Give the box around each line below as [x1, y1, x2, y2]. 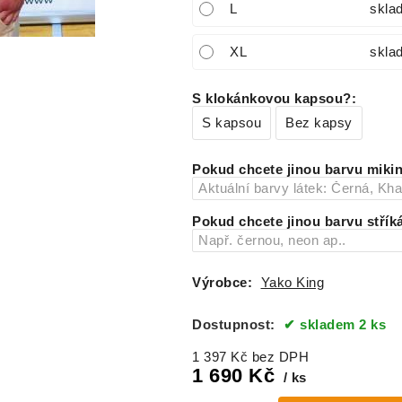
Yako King [260, 275, 324, 290]
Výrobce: [192, 275, 252, 290]
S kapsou [202, 116, 261, 130]
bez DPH [251, 350, 309, 365]
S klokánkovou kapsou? [192, 92, 352, 106]
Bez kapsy [285, 116, 353, 130]
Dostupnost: [192, 318, 279, 333]
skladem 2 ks [300, 318, 386, 333]
